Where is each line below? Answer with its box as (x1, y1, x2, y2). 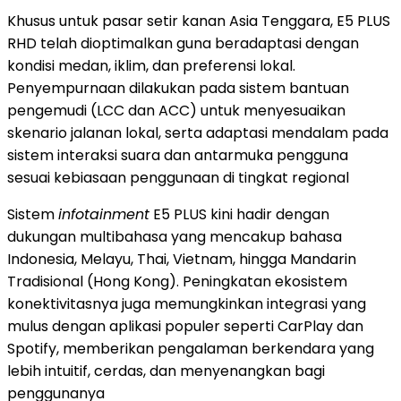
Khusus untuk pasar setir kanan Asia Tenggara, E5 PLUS (7, 10, 390, 31)
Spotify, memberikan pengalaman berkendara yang (7, 337, 374, 359)
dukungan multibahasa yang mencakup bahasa (7, 226, 342, 247)
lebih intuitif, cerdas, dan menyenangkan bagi (7, 360, 325, 381)
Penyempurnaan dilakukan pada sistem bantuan (7, 77, 349, 98)
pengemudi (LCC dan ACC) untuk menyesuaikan (7, 99, 346, 121)
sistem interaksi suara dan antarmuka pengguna (7, 144, 348, 166)
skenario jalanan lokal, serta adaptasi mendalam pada (7, 122, 388, 143)
